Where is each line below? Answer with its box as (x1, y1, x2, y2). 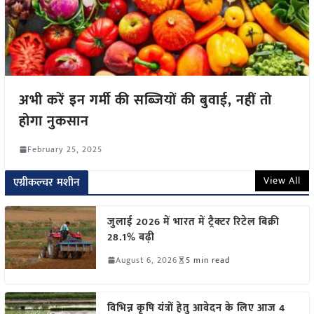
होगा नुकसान (18, 109, 89, 133)
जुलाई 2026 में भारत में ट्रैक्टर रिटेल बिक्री (107, 212, 280, 231)
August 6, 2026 (115, 252, 177, 267)
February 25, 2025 (27, 142, 102, 156)
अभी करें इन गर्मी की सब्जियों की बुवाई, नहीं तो (18, 88, 272, 112)
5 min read (185, 252, 230, 267)
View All (264, 172, 301, 189)
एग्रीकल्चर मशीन (13, 172, 81, 192)
